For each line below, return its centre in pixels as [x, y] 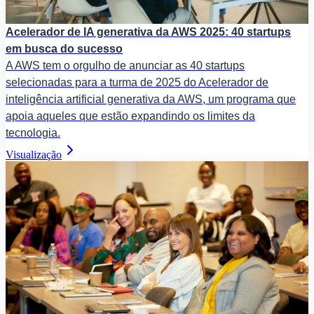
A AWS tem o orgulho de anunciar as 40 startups [125, 65]
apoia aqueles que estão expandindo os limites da [130, 116]
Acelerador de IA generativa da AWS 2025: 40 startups [148, 32]
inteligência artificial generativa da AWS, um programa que [151, 99]
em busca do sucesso [64, 48]
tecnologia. [33, 132]
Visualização [34, 154]
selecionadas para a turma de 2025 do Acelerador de [137, 82]
